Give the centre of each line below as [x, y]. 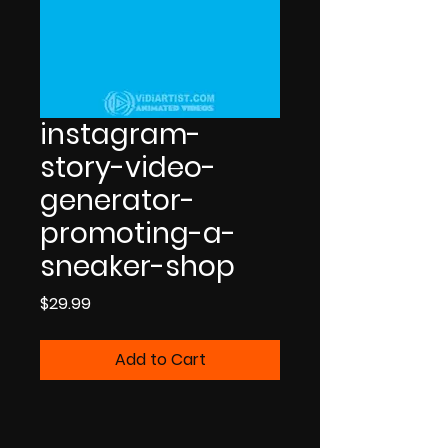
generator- [117, 200]
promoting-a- [138, 233]
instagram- [120, 134]
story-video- [128, 167]
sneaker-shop [137, 266]
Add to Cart [160, 359]
